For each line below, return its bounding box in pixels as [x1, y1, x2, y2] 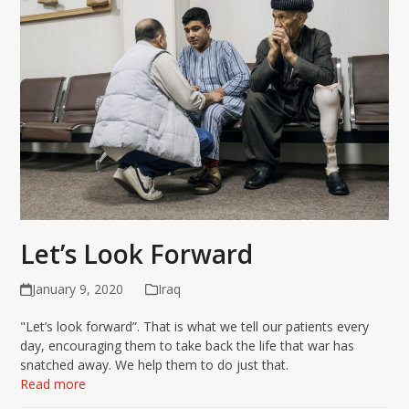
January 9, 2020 [31, 279, 123, 298]
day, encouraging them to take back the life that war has [20, 336, 355, 354]
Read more [20, 374, 87, 393]
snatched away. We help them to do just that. [20, 355, 289, 373]
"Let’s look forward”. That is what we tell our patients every [20, 317, 370, 335]
